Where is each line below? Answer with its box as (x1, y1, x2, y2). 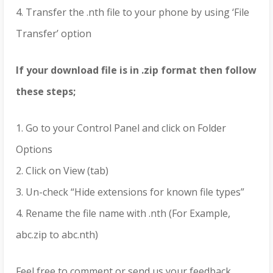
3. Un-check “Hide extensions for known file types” (16, 185, 244, 199)
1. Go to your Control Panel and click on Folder (16, 121, 226, 135)
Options (16, 143, 52, 157)
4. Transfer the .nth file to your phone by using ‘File (16, 5, 249, 19)
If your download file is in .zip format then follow (16, 63, 257, 77)
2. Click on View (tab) (16, 164, 108, 178)
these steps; (16, 85, 76, 99)
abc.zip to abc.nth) (16, 228, 98, 242)
